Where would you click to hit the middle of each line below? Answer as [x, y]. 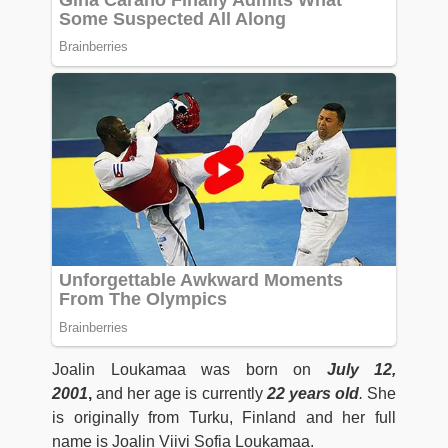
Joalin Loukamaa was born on [189, 369]
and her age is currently [179, 393]
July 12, [361, 369]
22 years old [310, 393]
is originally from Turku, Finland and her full [224, 417]
